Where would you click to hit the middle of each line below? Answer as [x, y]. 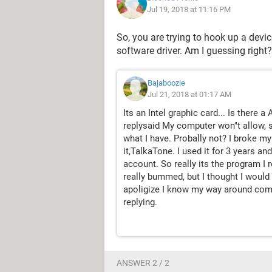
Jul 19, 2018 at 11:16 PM [189, 9]
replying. [140, 202]
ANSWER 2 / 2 [143, 263]
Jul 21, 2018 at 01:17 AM [189, 94]
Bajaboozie [166, 83]
